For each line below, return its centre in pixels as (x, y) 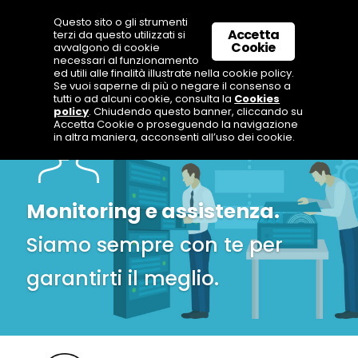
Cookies (257, 99)
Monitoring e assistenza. (153, 211)
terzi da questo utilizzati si (120, 35)
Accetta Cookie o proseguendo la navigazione (176, 124)
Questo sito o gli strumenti (121, 22)
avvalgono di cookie (107, 48)
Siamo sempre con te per (154, 245)
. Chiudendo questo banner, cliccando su (196, 111)
